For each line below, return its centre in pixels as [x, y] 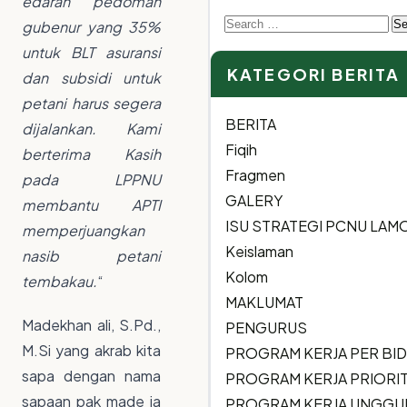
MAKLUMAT [264, 302]
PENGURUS [266, 327]
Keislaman [259, 251]
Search [248, 21]
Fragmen [255, 174]
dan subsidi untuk [91, 78]
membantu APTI [91, 205]
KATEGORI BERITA [314, 74]
